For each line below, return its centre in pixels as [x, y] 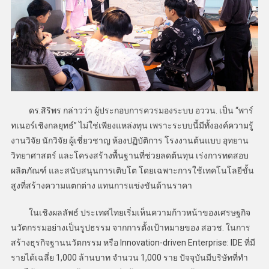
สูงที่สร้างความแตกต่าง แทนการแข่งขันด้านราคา [101, 185]
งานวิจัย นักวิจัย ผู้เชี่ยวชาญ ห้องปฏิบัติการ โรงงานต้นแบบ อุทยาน [129, 140]
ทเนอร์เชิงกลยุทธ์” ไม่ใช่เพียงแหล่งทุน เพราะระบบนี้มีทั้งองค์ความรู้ [132, 125]
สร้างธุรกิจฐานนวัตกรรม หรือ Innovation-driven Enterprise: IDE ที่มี [133, 242]
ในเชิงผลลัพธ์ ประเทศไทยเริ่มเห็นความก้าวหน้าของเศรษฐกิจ [130, 212]
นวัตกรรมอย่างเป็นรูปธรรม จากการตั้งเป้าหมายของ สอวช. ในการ [130, 227]
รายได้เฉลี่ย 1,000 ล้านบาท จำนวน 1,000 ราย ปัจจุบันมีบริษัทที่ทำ [129, 257]
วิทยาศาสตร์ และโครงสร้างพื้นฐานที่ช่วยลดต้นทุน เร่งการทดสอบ [129, 155]
